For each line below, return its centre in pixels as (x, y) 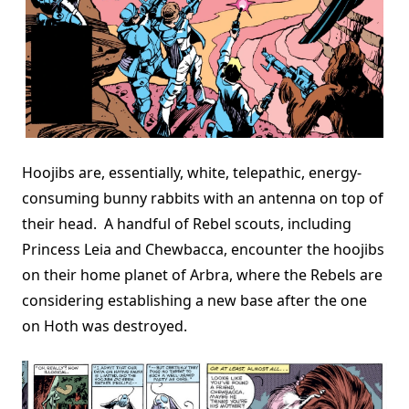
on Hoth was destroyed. (114, 326)
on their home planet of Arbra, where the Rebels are (202, 275)
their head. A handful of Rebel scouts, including (187, 224)
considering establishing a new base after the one (194, 300)
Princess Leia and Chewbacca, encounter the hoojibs (203, 249)
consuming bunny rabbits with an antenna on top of (203, 198)
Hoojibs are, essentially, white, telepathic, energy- (192, 173)
